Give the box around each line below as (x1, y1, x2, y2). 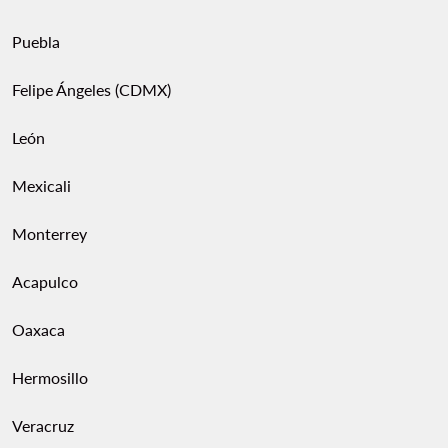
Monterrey (12, 224, 87, 243)
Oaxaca (12, 320, 65, 339)
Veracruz (12, 416, 74, 435)
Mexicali (12, 176, 71, 195)
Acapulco (12, 272, 78, 291)
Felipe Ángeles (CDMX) (12, 80, 171, 99)
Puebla (12, 32, 60, 51)
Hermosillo (12, 368, 88, 387)
